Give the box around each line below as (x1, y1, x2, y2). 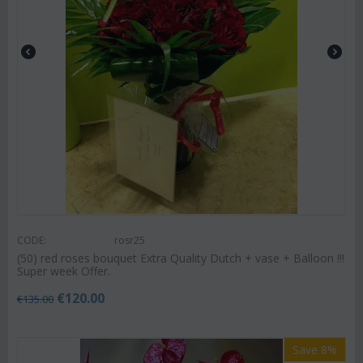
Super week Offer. (17, 263, 110, 279)
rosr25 (114, 233, 145, 247)
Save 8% (293, 341, 337, 357)
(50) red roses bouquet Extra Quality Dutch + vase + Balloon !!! (17, 250, 344, 266)
